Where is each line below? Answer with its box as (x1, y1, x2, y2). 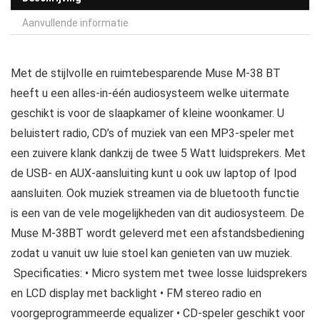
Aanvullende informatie (22, 17, 129, 29)
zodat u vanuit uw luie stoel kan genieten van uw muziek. (11, 246, 292, 260)
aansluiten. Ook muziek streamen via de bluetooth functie (11, 186, 299, 200)
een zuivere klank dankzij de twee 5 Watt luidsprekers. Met (11, 146, 306, 160)
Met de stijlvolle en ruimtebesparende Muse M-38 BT (11, 66, 281, 80)
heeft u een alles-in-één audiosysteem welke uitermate (11, 86, 289, 100)
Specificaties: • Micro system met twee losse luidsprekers (11, 266, 307, 280)
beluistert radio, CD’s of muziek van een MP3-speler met (11, 126, 294, 140)
